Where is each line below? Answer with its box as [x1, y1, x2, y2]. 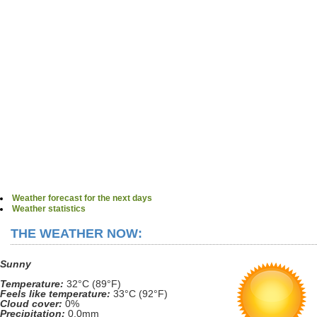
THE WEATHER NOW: [11, 226, 142, 241]
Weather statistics [12, 204, 86, 214]
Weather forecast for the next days [12, 193, 152, 203]
